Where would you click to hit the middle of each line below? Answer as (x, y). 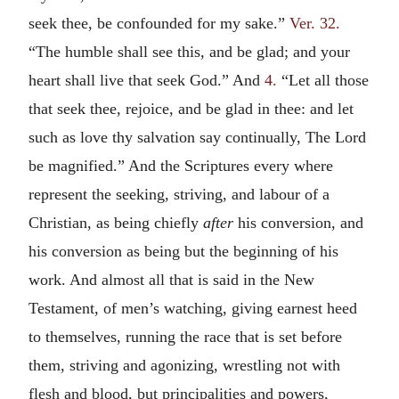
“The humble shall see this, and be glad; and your (189, 51)
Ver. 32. (315, 23)
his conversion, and (301, 222)
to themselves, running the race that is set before (185, 336)
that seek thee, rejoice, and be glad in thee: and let (191, 108)
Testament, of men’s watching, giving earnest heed (193, 308)
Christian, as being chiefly (116, 222)
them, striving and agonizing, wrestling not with (184, 365)
